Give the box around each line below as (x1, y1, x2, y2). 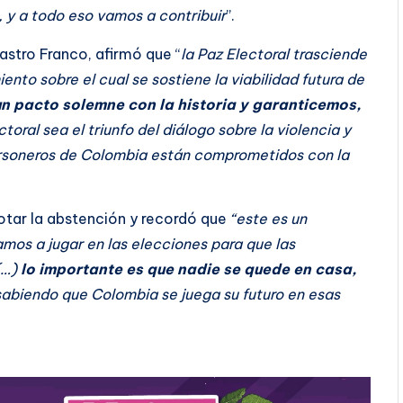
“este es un (230, 209, 307, 228)
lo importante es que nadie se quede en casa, (21, 259, 357, 278)
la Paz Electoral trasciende (181, 44, 367, 63)
